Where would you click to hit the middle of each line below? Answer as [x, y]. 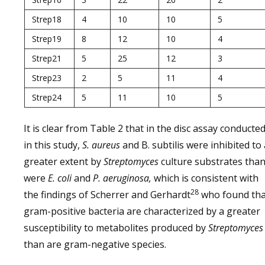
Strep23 [47, 78]
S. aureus [101, 145]
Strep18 [47, 19]
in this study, [53, 145]
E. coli [61, 178]
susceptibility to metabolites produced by [116, 228]
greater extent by [64, 161]
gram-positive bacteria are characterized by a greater [142, 211]
